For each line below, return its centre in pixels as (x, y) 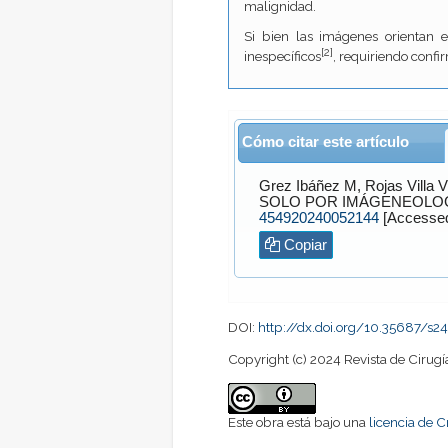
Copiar (303, 245)
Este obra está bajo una (298, 421)
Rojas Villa (399, 186)
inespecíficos (282, 56)
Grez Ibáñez (299, 186)
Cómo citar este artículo (325, 141)
